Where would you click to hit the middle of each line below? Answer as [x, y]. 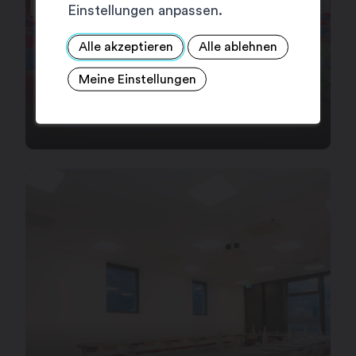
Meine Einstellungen [137, 79]
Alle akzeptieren [126, 47]
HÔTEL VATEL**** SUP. [164, 107]
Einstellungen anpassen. [145, 10]
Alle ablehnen [238, 47]
